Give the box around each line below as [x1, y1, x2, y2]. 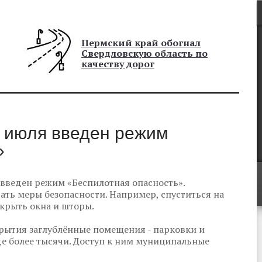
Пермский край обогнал [81, 36, 201, 49]
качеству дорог [81, 57, 154, 70]
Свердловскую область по [81, 47, 208, 60]
